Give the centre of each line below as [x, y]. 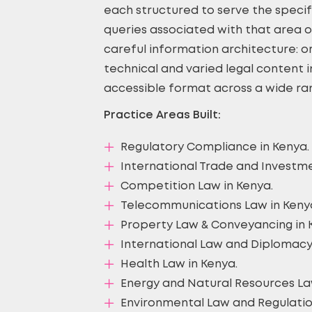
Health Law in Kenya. [179, 264]
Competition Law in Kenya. [197, 186]
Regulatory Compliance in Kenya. [215, 147]
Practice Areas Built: [162, 115]
